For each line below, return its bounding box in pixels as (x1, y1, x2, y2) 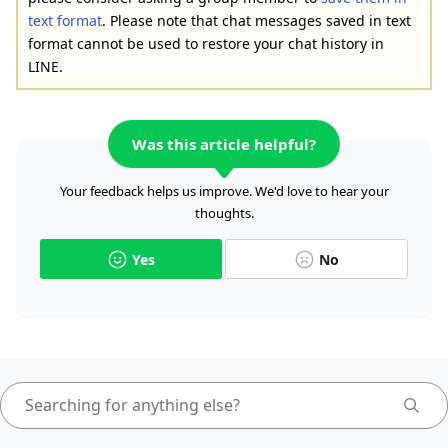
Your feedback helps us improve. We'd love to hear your (59, 182, 389, 200)
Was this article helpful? (132, 133, 316, 154)
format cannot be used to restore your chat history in (28, 34, 384, 53)
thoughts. (194, 204, 254, 222)
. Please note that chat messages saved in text (102, 11, 411, 30)
